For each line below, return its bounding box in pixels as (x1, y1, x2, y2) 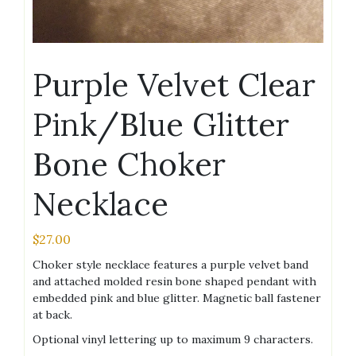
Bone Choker (33, 143, 226, 184)
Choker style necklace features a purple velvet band (33, 257, 308, 272)
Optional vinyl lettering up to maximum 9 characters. (33, 331, 313, 346)
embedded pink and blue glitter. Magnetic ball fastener (33, 290, 321, 305)
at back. (33, 307, 72, 322)
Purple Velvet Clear (33, 64, 315, 105)
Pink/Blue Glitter (33, 103, 289, 145)
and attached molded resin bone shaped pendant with (33, 273, 316, 288)
